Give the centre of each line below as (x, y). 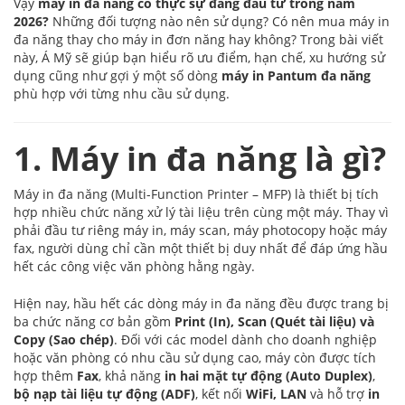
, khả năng (132, 376)
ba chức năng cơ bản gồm (94, 322)
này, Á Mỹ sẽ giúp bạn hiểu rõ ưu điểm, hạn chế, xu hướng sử (199, 58)
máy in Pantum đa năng (296, 76)
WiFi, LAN (276, 394)
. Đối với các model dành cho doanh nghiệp (245, 340)
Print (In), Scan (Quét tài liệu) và (274, 322)
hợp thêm (45, 376)
